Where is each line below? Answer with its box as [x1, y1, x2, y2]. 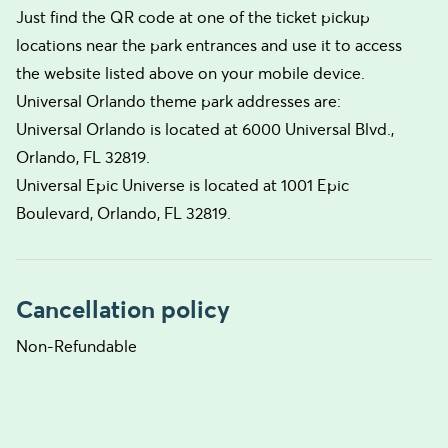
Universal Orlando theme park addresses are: [16, 91, 341, 111]
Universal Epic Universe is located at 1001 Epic [16, 175, 349, 195]
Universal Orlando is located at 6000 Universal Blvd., [16, 119, 394, 139]
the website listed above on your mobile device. [16, 63, 365, 83]
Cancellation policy [16, 294, 230, 325]
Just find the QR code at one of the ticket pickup [16, 7, 370, 27]
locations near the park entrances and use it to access [16, 35, 402, 55]
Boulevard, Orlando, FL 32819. [16, 203, 231, 223]
